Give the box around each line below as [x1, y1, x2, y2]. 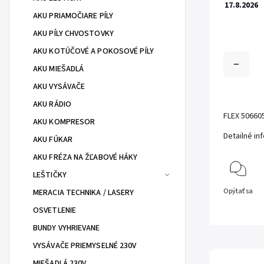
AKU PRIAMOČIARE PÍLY [33, 10, 113, 22]
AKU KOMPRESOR [33, 116, 95, 128]
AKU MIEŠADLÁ [33, 63, 84, 75]
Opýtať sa [223, 186, 253, 197]
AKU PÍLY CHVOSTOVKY [33, 28, 114, 39]
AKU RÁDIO [33, 98, 71, 110]
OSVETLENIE [33, 204, 76, 216]
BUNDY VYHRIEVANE [33, 222, 100, 234]
